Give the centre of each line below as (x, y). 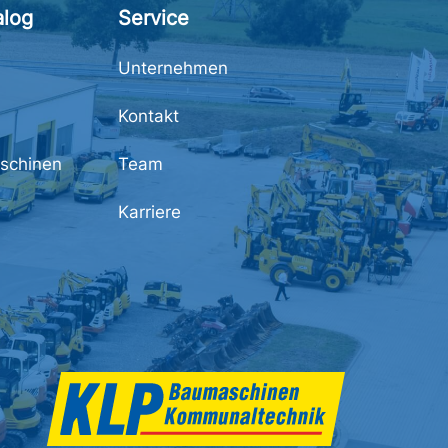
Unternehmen (173, 67)
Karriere (149, 211)
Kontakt (148, 115)
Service (153, 17)
